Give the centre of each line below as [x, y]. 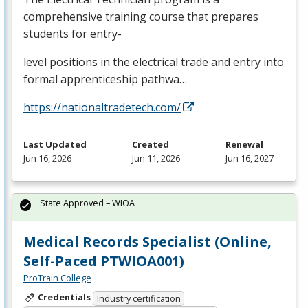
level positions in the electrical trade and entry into [154, 62]
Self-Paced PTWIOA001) [104, 261]
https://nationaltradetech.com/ [102, 108]
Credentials [64, 297]
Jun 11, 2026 [156, 158]
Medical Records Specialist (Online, [147, 242]
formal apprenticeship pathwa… [105, 79]
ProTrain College [57, 278]
